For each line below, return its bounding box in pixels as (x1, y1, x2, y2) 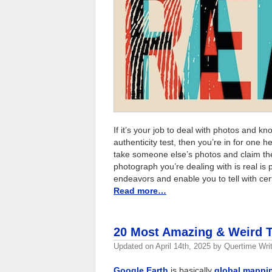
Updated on (114, 242, 155, 251)
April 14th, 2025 (155, 242, 211, 251)
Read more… (114, 186, 166, 196)
